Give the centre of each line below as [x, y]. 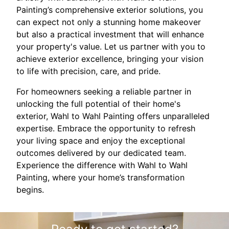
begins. [30, 190]
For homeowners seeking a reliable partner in [104, 92]
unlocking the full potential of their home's [98, 104]
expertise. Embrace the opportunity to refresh [106, 129]
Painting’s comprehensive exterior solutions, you [110, 10]
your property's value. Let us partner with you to [111, 47]
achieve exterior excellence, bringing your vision [110, 59]
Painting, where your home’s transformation [100, 178]
